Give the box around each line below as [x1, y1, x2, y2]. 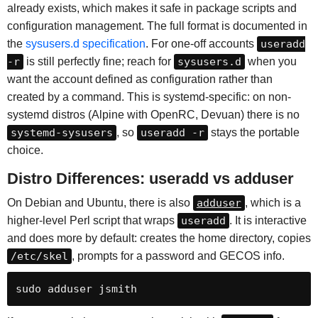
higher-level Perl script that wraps [6, 214, 177, 227]
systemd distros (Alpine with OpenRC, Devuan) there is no [6, 109, 300, 121]
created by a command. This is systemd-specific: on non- [6, 91, 291, 104]
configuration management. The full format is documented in [6, 20, 307, 33]
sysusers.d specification [25, 38, 146, 50]
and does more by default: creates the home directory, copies [6, 232, 311, 245]
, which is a [244, 197, 301, 209]
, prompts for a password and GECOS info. [71, 250, 285, 263]
